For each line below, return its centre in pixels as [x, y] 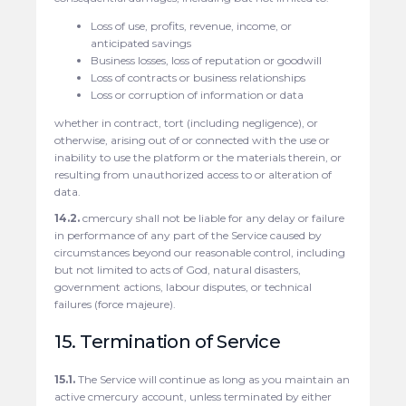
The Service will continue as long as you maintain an [213, 379]
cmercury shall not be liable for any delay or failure [213, 217]
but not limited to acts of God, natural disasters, [178, 269]
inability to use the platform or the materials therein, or [198, 157]
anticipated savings [141, 43]
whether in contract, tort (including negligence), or [187, 122]
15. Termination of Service [168, 341]
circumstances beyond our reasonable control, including [200, 252]
